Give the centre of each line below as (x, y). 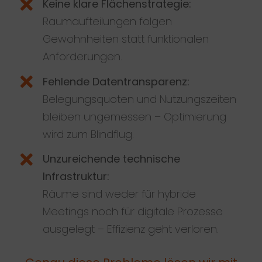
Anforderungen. (83, 57)
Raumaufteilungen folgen (108, 22)
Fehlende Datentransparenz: (116, 81)
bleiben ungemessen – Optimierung (135, 116)
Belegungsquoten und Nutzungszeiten (140, 99)
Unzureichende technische (112, 159)
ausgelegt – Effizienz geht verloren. (131, 229)
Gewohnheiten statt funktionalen (126, 39)
